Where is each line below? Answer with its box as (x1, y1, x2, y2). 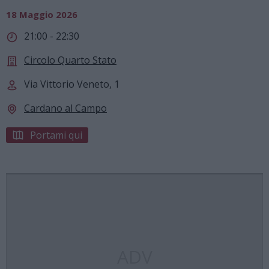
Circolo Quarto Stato (24, 53, 116, 67)
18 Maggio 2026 (6, 8, 77, 20)
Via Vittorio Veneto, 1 (24, 77, 119, 91)
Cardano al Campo (24, 101, 107, 115)
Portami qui (30, 128, 82, 142)
